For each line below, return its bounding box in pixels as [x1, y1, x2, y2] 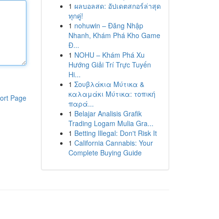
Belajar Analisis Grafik [74, 109, 142, 118]
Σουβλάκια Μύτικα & [74, 79, 144, 89]
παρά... [68, 99, 94, 109]
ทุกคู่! [68, 11, 83, 21]
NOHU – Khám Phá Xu [74, 50, 145, 60]
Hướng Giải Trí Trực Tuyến [68, 60, 151, 69]
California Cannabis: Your [74, 138, 153, 148]
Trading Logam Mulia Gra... [68, 118, 153, 128]
